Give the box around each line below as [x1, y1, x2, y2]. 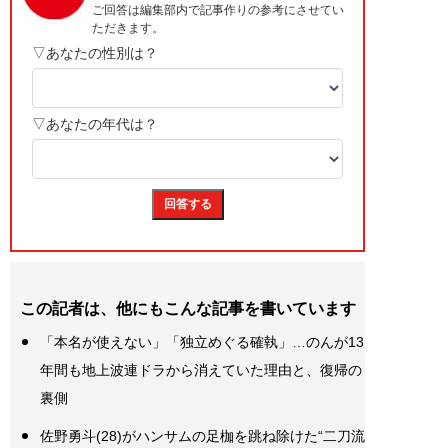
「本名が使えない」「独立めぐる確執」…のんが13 [40, 334, 364, 351]
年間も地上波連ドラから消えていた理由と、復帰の [40, 362, 362, 379]
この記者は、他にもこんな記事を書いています [20, 300, 356, 318]
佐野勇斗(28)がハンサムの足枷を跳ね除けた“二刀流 [40, 428, 365, 445]
